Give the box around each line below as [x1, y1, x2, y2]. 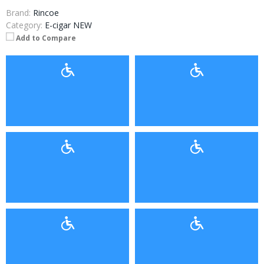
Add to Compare [16, 33, 76, 44]
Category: [6, 19, 42, 31]
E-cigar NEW [45, 19, 92, 31]
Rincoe [33, 7, 59, 19]
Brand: [6, 7, 31, 19]
